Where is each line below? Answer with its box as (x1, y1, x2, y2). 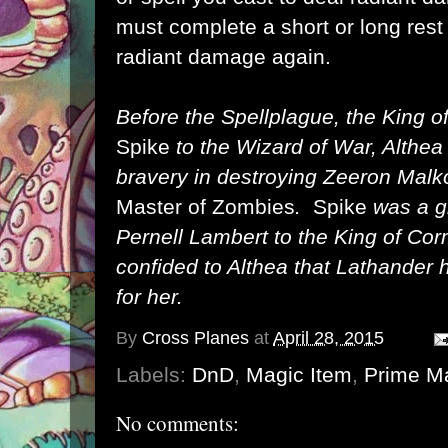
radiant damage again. (116, 45, 331, 68)
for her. (116, 285, 183, 308)
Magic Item (246, 363, 352, 386)
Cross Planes (142, 328, 249, 349)
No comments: (116, 409, 239, 437)
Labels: (116, 363, 192, 386)
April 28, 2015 (273, 328, 384, 349)
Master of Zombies (116, 195, 295, 218)
